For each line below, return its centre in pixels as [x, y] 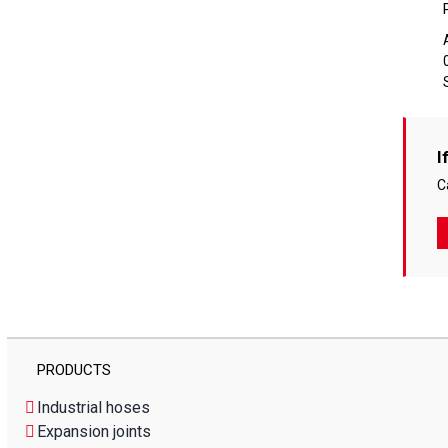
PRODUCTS [73, 369]
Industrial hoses [93, 407]
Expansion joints [93, 431]
